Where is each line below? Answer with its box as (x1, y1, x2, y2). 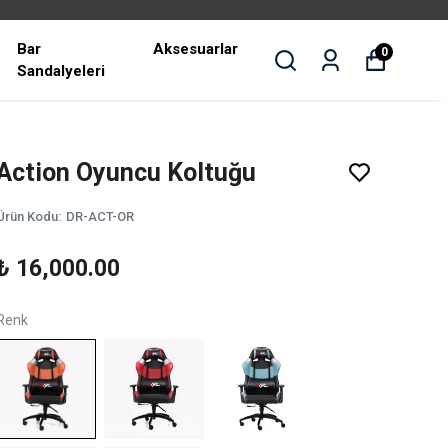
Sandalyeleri (16, 62, 105, 80)
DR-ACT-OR (66, 209, 134, 224)
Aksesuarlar (153, 40, 239, 58)
